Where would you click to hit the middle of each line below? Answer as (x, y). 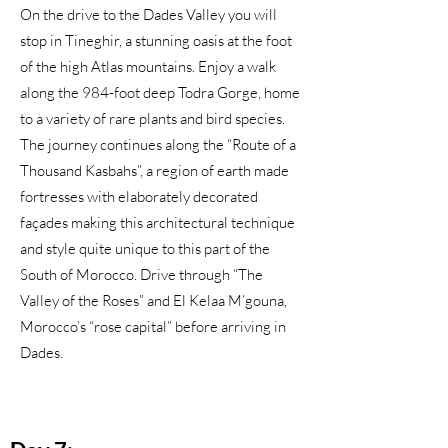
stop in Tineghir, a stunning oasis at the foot (156, 40)
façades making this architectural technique (157, 222)
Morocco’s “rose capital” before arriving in (153, 326)
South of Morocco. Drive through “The (141, 274)
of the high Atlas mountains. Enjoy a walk (148, 66)
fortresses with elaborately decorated (139, 196)
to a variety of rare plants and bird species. (152, 118)
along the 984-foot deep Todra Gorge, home (160, 92)
